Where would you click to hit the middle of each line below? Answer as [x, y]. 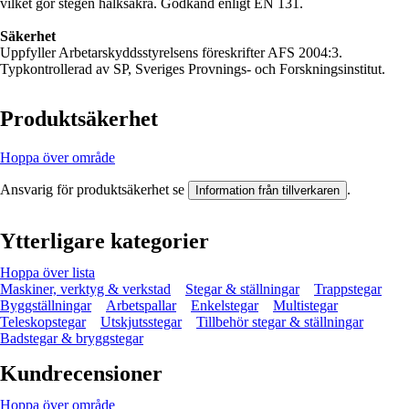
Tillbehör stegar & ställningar [280, 321]
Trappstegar [348, 288]
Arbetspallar [141, 305]
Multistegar [305, 305]
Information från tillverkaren [267, 190]
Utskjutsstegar [141, 321]
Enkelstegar [225, 305]
